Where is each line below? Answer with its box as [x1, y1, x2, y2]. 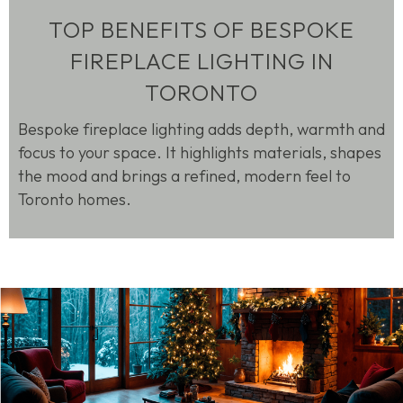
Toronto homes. [18, 189, 131, 210]
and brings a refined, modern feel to [87, 166, 351, 187]
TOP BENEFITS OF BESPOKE [49, 15, 354, 45]
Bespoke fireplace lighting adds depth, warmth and [18, 119, 385, 140]
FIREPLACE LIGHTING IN [69, 47, 334, 76]
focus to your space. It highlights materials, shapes [18, 142, 381, 164]
